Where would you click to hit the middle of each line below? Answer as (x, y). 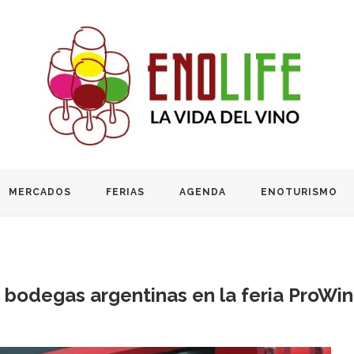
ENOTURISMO (299, 192)
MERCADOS (40, 192)
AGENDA (203, 192)
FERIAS (125, 192)
